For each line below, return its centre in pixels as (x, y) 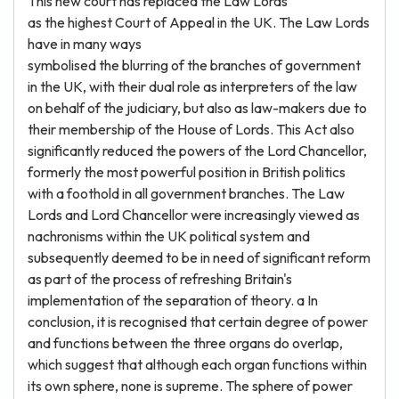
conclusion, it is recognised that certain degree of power (198, 322)
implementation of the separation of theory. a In (173, 300)
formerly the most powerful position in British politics (187, 172)
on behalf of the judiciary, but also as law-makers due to (197, 108)
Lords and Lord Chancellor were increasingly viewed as (194, 215)
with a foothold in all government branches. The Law (186, 193)
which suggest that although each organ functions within (197, 364)
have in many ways (85, 44)
